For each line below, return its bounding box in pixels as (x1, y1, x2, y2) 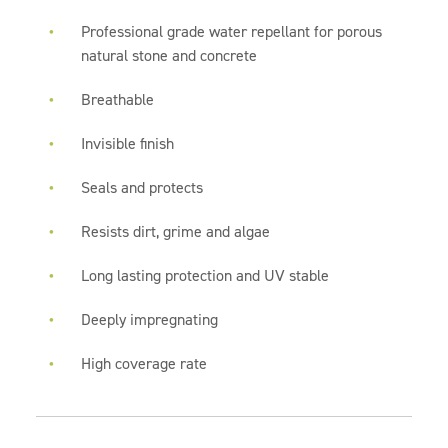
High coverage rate (81, 353, 208, 374)
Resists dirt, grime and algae (81, 221, 271, 242)
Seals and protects (81, 177, 204, 198)
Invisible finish (81, 133, 175, 154)
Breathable (81, 89, 155, 110)
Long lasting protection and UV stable (81, 265, 330, 286)
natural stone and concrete (81, 45, 258, 66)
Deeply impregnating (81, 309, 219, 330)
